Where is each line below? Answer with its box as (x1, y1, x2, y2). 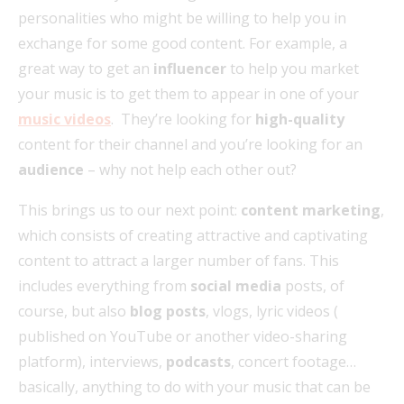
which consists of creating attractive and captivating (18, 225, 368, 245)
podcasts (166, 351, 231, 372)
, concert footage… (231, 351, 356, 372)
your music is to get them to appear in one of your (18, 83, 359, 104)
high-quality (255, 108, 344, 129)
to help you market (226, 58, 359, 78)
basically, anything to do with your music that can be (18, 376, 371, 397)
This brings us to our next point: (18, 199, 241, 220)
